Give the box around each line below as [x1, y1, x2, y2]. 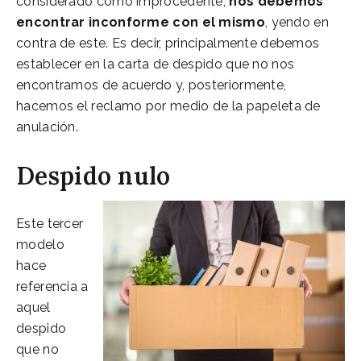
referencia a [16, 278, 89, 294]
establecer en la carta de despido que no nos [16, 56, 295, 72]
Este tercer [16, 215, 84, 231]
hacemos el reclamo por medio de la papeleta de [16, 98, 321, 114]
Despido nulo [16, 160, 171, 191]
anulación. [16, 118, 79, 135]
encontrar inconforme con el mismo [16, 14, 265, 30]
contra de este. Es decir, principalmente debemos [16, 35, 320, 51]
